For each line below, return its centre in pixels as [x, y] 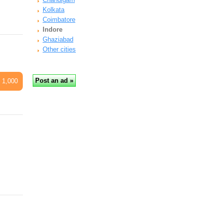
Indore [53, 29]
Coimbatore [59, 20]
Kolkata [54, 10]
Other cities [59, 49]
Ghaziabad [58, 39]
